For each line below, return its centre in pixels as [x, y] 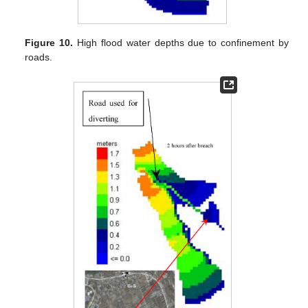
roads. [39, 57]
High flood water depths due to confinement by [181, 43]
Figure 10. [49, 43]
